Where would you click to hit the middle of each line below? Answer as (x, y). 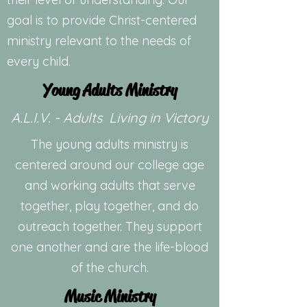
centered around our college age (110, 165)
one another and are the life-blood (110, 247)
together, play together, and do (110, 206)
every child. (39, 61)
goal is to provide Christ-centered (102, 20)
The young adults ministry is (110, 144)
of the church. (110, 268)
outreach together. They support (110, 226)
